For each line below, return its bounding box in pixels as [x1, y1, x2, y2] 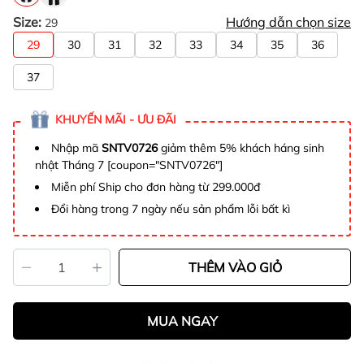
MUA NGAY [146, 313, 218, 330]
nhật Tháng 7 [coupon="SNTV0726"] [35, 158, 223, 173]
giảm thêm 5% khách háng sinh [158, 141, 324, 156]
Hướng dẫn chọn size [226, 14, 351, 31]
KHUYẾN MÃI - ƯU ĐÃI [55, 112, 176, 128]
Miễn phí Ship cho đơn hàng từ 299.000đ [51, 180, 260, 195]
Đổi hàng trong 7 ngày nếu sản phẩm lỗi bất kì [51, 201, 290, 217]
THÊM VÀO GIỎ [188, 259, 282, 276]
